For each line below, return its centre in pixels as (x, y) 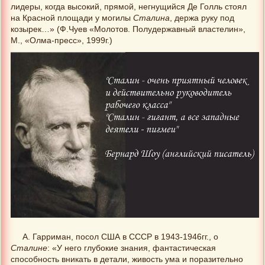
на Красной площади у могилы (72, 18)
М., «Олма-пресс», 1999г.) (62, 40)
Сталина (151, 18)
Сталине (29, 248)
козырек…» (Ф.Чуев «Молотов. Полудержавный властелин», (128, 29)
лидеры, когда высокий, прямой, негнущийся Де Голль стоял (129, 7)
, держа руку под (202, 18)
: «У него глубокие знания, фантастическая (132, 248)
